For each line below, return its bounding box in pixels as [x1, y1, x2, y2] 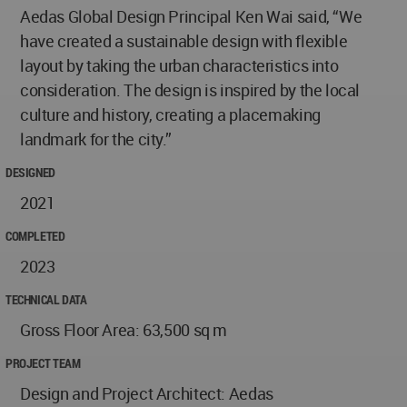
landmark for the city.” [20, 128, 172, 151]
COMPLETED [5, 227, 65, 245]
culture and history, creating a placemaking [20, 104, 321, 126]
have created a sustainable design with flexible [20, 30, 348, 53]
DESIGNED [5, 164, 55, 182]
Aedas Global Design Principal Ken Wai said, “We [20, 5, 362, 28]
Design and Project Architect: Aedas [20, 382, 273, 405]
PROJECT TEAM [5, 354, 81, 372]
